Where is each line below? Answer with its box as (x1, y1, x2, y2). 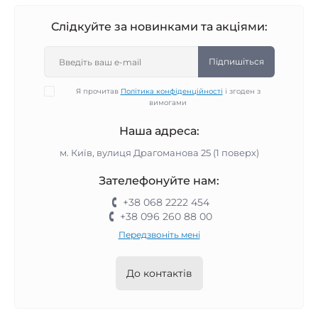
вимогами (149, 98, 187, 107)
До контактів (126, 267, 192, 280)
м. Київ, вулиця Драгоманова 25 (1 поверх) (59, 147, 259, 158)
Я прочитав (75, 87, 121, 96)
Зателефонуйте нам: (99, 174, 219, 187)
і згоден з (222, 87, 261, 96)
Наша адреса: (119, 124, 199, 138)
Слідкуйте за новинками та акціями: (50, 20, 268, 33)
